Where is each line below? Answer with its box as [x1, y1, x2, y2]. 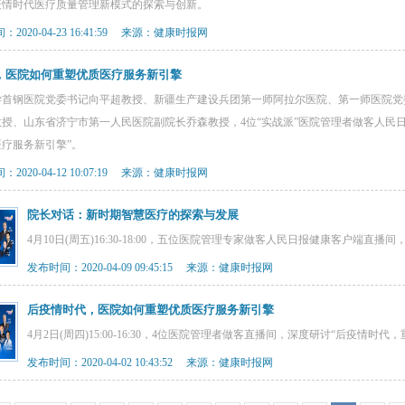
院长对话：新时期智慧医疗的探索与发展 [27, 208, 239, 221]
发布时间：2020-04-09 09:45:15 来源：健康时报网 [27, 261, 273, 274]
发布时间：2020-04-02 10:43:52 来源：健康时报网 [27, 356, 273, 369]
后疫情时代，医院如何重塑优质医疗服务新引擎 [27, 303, 274, 316]
